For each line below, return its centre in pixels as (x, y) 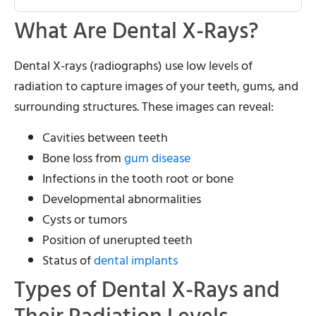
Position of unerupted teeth (117, 240)
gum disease (157, 158)
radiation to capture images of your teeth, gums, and (156, 87)
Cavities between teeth (105, 138)
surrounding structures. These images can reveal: (144, 107)
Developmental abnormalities (122, 199)
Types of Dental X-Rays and (147, 290)
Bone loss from (83, 158)
